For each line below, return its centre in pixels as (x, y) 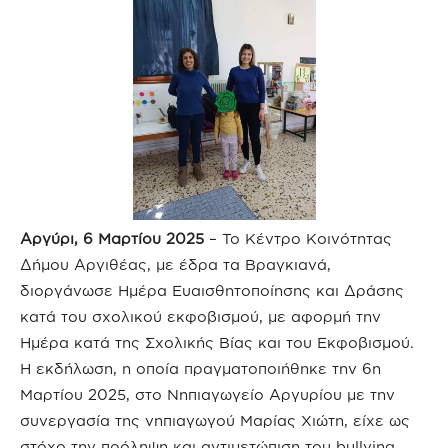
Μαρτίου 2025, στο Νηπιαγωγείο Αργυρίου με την (207, 394)
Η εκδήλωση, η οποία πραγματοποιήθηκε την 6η (200, 368)
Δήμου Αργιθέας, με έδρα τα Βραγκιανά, (175, 264)
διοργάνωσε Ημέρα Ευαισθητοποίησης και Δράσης (212, 290)
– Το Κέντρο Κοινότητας (298, 238)
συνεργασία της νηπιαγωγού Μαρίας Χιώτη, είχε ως (215, 420)
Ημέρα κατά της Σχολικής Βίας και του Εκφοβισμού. (217, 342)
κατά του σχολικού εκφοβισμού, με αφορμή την (200, 316)
